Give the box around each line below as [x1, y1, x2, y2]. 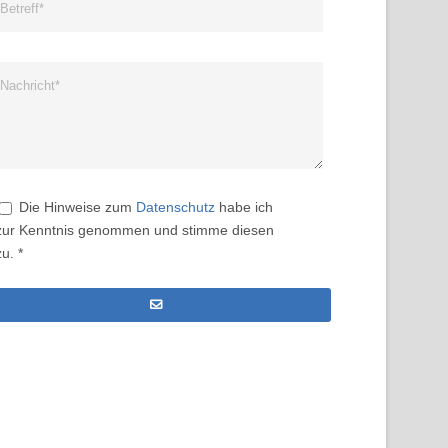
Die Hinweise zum [19, 199, 136, 215]
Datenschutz [136, 199, 215, 215]
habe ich [215, 199, 273, 215]
